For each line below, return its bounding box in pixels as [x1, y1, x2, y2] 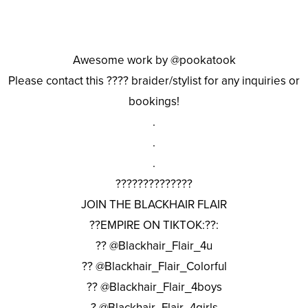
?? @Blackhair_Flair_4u [96, 239, 212, 254]
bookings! [129, 94, 179, 109]
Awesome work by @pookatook [72, 53, 236, 68]
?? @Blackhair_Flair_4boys [86, 280, 222, 295]
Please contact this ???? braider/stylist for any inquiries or [8, 74, 300, 89]
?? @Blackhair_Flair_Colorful [81, 259, 227, 274]
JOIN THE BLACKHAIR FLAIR [81, 197, 227, 212]
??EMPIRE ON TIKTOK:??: [89, 218, 219, 233]
